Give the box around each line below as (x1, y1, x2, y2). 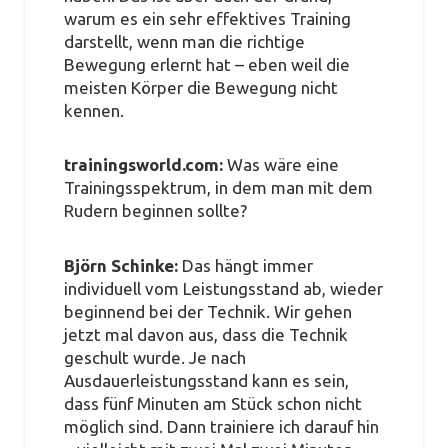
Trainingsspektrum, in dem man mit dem (63, 178, 373, 198)
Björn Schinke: (63, 255, 178, 275)
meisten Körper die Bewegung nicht (63, 77, 338, 97)
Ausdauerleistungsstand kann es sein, (63, 370, 349, 390)
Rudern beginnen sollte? (63, 201, 247, 221)
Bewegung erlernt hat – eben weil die (63, 54, 350, 74)
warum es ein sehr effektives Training (63, 8, 351, 28)
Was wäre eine (226, 155, 339, 175)
